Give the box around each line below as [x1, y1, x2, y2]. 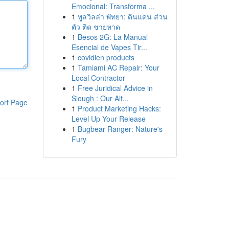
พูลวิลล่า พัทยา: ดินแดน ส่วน [77, 11, 168, 21]
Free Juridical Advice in [77, 83, 153, 93]
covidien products [77, 52, 134, 62]
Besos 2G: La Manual [77, 32, 148, 42]
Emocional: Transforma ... [71, 1, 155, 11]
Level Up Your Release [71, 113, 146, 124]
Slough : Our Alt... [71, 93, 129, 103]
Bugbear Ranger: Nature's [77, 124, 163, 134]
